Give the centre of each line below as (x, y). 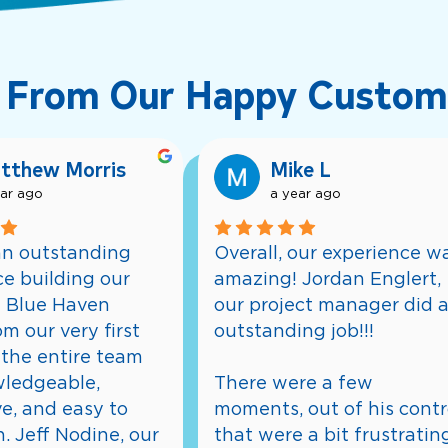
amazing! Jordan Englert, (327, 279)
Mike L (300, 169)
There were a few (293, 383)
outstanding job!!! (293, 331)
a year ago (305, 195)
